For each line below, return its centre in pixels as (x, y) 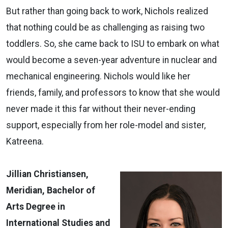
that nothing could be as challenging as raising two (105, 27)
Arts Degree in (36, 206)
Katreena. (25, 141)
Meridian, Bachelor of (51, 190)
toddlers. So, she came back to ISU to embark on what (113, 44)
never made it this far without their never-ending (101, 109)
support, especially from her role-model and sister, (106, 125)
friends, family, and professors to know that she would (113, 92)
